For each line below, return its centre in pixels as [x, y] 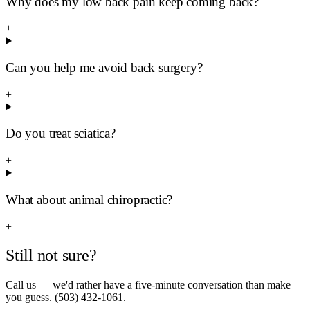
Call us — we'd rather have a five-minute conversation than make [148, 285]
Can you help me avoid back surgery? [104, 67]
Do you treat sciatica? [61, 134]
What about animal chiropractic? [89, 199]
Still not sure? [51, 256]
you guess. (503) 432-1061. [66, 298]
